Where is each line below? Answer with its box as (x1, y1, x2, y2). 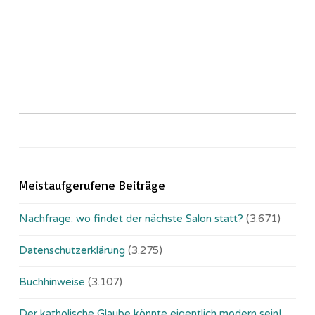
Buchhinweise (19, 276, 85, 289)
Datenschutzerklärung (19, 244, 125, 257)
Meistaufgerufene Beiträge (19, 177, 165, 193)
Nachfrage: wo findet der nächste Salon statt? (19, 212, 243, 226)
